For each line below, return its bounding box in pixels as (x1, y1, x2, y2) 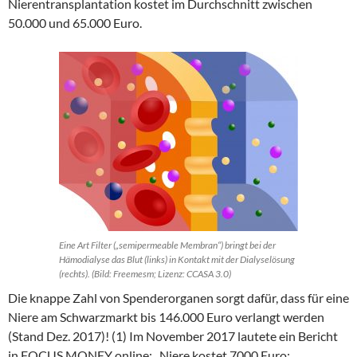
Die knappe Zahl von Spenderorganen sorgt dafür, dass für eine (8, 289, 349, 305)
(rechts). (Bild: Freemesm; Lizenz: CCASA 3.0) (59, 267, 231, 280)
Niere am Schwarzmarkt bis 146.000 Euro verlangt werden (8, 308, 324, 324)
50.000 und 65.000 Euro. (8, 14, 142, 30)
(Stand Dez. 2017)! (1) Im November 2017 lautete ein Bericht (8, 328, 338, 343)
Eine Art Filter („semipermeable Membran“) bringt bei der (59, 238, 276, 251)
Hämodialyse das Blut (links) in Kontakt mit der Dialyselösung (59, 253, 295, 265)
